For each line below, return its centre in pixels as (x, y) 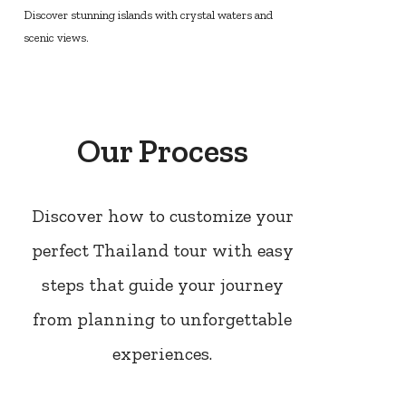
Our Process (162, 150)
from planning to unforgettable (162, 319)
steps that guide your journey (162, 284)
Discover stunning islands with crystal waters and (148, 15)
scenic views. (56, 38)
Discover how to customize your (162, 215)
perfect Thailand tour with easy (162, 250)
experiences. (162, 353)
